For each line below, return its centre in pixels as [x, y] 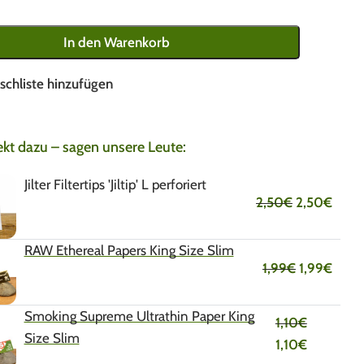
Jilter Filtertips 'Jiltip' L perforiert [115, 185]
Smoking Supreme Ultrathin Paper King [139, 316]
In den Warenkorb [117, 42]
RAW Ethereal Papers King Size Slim [129, 251]
